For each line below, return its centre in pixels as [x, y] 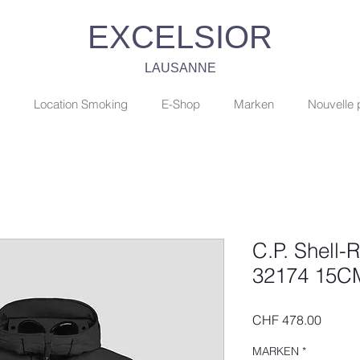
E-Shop [181, 104]
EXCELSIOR [180, 37]
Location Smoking [81, 104]
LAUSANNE [180, 68]
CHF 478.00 [287, 319]
